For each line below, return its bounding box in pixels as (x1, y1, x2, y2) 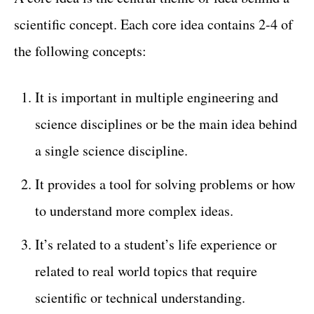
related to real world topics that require (35, 261, 257, 280)
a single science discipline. (35, 141, 188, 160)
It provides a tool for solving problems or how (35, 175, 295, 193)
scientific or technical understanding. (35, 288, 245, 307)
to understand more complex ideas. (35, 201, 233, 220)
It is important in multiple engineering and (35, 88, 278, 107)
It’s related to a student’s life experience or (35, 235, 277, 254)
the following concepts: (14, 41, 146, 60)
